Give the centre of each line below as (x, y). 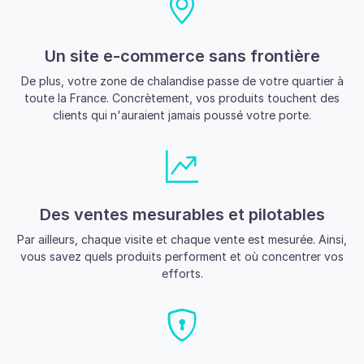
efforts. (182, 274)
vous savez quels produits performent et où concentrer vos (182, 257)
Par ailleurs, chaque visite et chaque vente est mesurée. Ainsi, (182, 240)
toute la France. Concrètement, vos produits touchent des (182, 98)
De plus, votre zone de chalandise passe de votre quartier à (182, 81)
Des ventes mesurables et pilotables (182, 215)
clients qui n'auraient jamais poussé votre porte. (182, 115)
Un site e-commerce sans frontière (182, 56)
